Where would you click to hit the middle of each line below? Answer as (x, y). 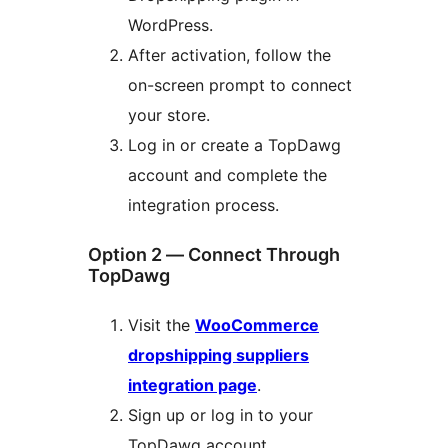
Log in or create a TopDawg (234, 145)
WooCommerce (257, 325)
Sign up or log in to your (220, 415)
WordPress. (170, 25)
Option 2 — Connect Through (214, 255)
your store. (169, 115)
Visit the (161, 325)
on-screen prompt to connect (240, 85)
